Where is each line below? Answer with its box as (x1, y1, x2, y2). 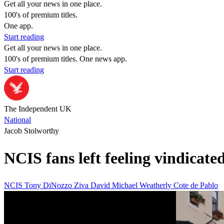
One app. (4, 21, 33, 30)
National (4, 115, 31, 124)
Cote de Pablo (173, 180, 218, 189)
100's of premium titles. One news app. (4, 54, 127, 63)
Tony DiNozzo (24, 180, 74, 189)
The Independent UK (4, 104, 71, 113)
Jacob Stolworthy (4, 126, 59, 135)
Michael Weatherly (112, 180, 173, 189)
